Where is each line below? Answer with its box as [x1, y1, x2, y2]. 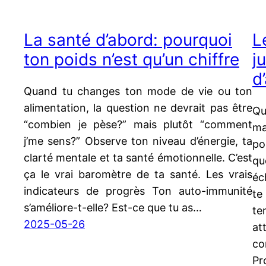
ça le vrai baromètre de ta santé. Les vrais [24, 167, 252, 180]
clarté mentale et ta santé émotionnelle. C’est [24, 151, 252, 164]
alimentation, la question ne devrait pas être [24, 101, 252, 114]
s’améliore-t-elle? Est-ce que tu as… [24, 201, 202, 214]
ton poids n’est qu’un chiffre [24, 49, 239, 69]
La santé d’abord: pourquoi [24, 29, 232, 50]
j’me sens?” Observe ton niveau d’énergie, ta [24, 134, 252, 147]
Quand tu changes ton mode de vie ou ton [24, 84, 252, 97]
